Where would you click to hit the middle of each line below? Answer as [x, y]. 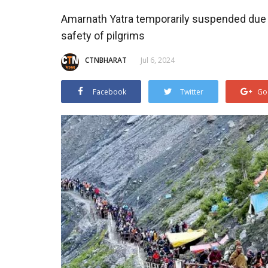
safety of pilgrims [103, 35]
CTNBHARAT [106, 60]
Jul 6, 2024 [158, 60]
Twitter [192, 92]
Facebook [109, 92]
